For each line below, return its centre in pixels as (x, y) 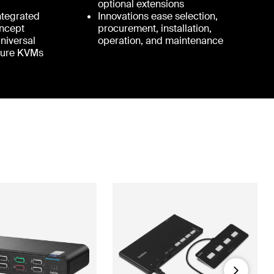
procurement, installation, (154, 28)
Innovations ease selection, (157, 16)
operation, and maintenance (160, 40)
